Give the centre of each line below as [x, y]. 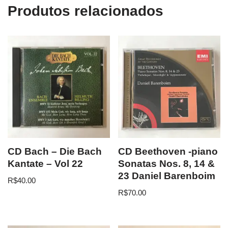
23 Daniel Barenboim [167, 176]
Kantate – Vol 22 [45, 163]
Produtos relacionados [85, 11]
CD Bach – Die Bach [55, 151]
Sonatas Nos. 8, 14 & [167, 163]
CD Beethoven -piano [168, 151]
